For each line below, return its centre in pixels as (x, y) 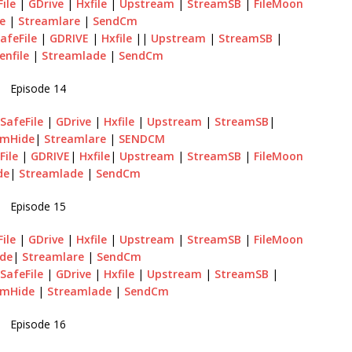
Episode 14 (38, 88)
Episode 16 (38, 324)
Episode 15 (38, 206)
